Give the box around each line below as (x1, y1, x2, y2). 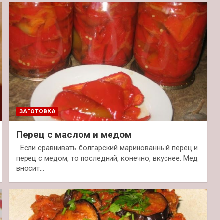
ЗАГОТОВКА (19, 108, 55, 115)
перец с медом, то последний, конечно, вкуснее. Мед (16, 154, 198, 163)
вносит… (16, 164, 44, 173)
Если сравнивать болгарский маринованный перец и (16, 143, 198, 153)
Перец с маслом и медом (16, 129, 132, 140)
